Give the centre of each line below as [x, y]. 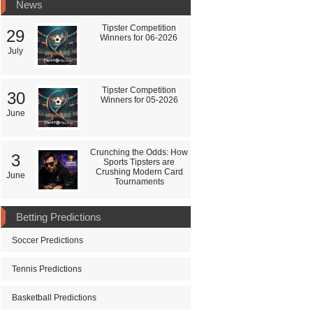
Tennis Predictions [47, 269]
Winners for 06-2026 [139, 37]
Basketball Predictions [54, 297]
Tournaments [139, 181]
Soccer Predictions [48, 240]
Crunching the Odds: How [139, 152]
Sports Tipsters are [139, 162]
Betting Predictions [59, 217]
